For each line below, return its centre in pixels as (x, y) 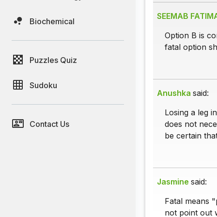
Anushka (174, 93)
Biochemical (52, 21)
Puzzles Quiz (53, 60)
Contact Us (49, 124)
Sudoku (43, 85)
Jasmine (173, 182)
